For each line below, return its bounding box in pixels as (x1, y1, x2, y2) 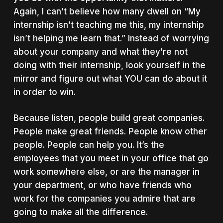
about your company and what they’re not (13, 46, 188, 57)
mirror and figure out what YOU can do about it (13, 73, 207, 84)
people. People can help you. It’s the (13, 140, 164, 150)
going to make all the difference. (13, 207, 148, 217)
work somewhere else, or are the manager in (13, 167, 200, 177)
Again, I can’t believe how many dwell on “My (13, 6, 201, 16)
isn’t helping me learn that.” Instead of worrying (13, 33, 209, 43)
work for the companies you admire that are (13, 194, 196, 204)
